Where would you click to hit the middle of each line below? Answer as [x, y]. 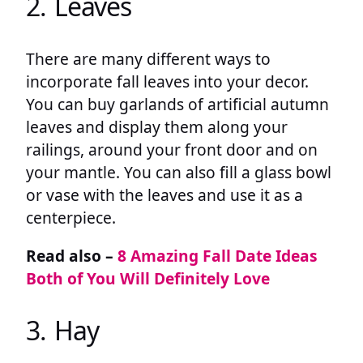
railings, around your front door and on [172, 149]
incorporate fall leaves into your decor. [167, 81]
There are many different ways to [148, 58]
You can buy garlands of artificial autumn [177, 104]
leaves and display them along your [157, 126]
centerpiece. [71, 217]
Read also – [72, 255]
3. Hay [62, 331]
